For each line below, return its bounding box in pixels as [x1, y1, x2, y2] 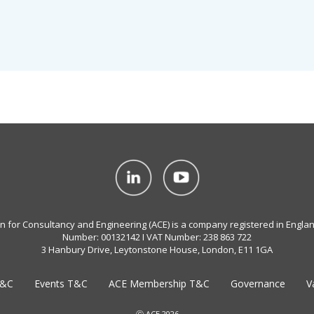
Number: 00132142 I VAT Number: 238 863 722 [62, 231, 252, 244]
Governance [230, 277, 285, 291]
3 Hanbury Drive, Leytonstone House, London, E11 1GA [41, 243, 273, 257]
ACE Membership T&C [108, 277, 210, 291]
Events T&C [34, 277, 88, 291]
